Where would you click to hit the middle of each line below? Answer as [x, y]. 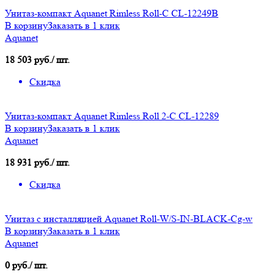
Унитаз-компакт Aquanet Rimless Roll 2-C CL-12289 [112, 116]
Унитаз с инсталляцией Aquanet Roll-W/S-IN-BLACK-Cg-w [129, 219]
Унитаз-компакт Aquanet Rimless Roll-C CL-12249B [112, 13]
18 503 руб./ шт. [37, 60]
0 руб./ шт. [26, 265]
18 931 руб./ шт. [37, 163]
